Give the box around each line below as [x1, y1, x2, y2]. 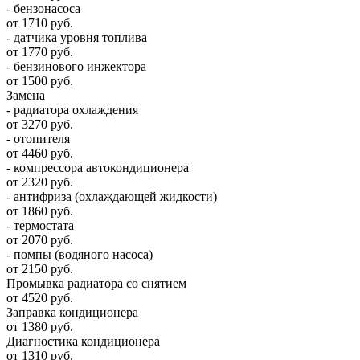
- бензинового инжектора [6, 59, 146, 73]
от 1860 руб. [6, 203, 73, 218]
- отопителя [6, 131, 70, 145]
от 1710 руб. [6, 15, 73, 30]
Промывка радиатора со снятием [6, 276, 186, 290]
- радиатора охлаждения [6, 102, 138, 117]
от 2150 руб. [6, 261, 73, 276]
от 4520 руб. [6, 290, 73, 305]
